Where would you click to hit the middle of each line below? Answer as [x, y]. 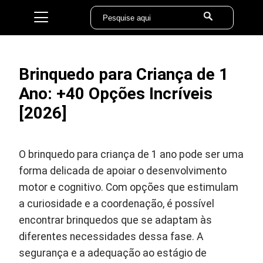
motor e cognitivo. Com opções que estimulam [129, 187]
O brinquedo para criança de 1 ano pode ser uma [131, 154]
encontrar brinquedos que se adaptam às [116, 220]
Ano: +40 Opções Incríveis [116, 94]
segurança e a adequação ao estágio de [113, 253]
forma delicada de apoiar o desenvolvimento [123, 171]
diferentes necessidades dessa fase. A [111, 237]
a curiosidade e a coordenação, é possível [117, 204]
